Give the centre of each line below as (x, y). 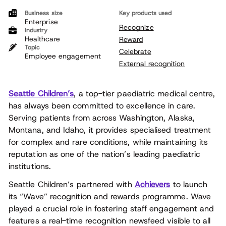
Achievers (152, 184)
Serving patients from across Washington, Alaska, (102, 118)
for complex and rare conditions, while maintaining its (108, 142)
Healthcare (42, 39)
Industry (36, 30)
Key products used (146, 13)
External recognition (152, 64)
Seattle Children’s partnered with (72, 184)
